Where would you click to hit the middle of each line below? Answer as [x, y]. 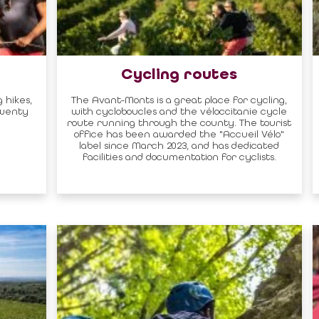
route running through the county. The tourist [179, 122]
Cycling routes [179, 74]
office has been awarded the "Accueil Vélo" [179, 134]
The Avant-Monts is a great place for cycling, [179, 99]
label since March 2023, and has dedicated [179, 145]
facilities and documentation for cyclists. [179, 156]
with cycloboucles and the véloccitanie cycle [179, 111]
